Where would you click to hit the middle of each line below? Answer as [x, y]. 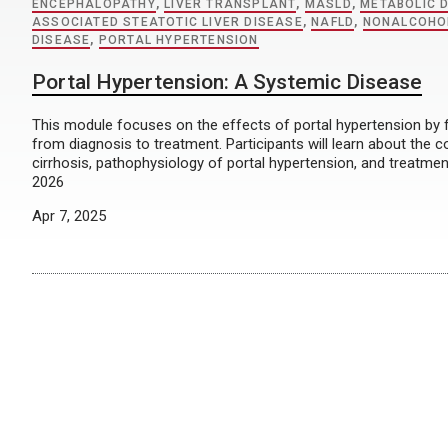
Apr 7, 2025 [69, 216]
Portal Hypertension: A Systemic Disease [227, 82]
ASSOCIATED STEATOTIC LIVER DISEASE [167, 22]
